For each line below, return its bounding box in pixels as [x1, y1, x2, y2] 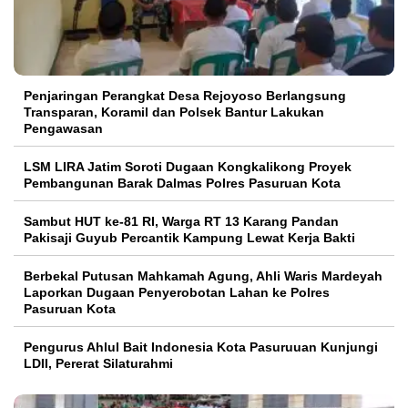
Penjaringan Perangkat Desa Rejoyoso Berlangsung [24, 88, 346, 104]
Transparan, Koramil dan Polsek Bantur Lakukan [24, 105, 324, 120]
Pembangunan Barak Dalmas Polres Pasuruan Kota [24, 176, 341, 191]
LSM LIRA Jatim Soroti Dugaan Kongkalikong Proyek [24, 159, 352, 175]
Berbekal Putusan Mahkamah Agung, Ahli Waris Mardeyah [24, 269, 382, 284]
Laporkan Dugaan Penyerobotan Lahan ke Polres [24, 285, 330, 301]
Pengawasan [24, 121, 103, 137]
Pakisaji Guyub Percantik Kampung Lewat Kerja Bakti [24, 230, 355, 246]
